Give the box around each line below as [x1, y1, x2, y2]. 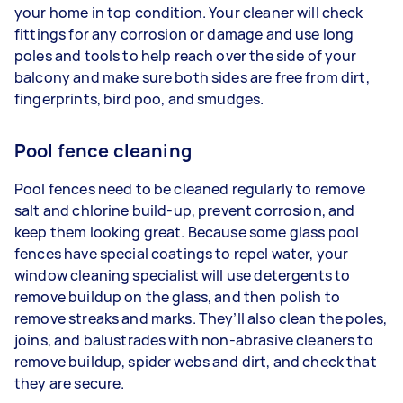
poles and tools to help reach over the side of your [14, 46, 357, 66]
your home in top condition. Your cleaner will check [14, 3, 363, 22]
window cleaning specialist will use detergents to [14, 265, 351, 285]
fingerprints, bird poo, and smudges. [14, 89, 264, 109]
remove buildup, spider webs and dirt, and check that [14, 352, 377, 372]
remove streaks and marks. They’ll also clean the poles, [14, 309, 388, 328]
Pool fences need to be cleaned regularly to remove [14, 179, 366, 199]
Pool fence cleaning [14, 139, 192, 163]
